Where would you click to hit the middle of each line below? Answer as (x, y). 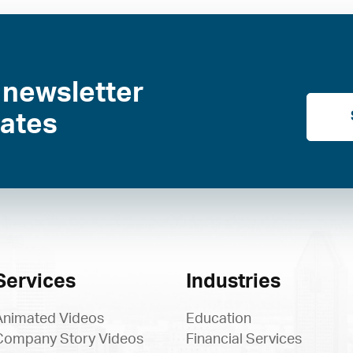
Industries (233, 282)
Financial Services (244, 340)
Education (219, 319)
